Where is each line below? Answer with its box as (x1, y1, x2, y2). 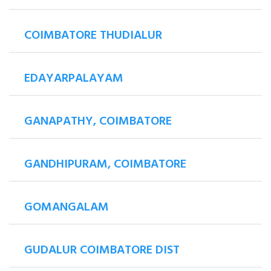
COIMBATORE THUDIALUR (24, 26, 162, 46)
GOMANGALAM (24, 198, 109, 218)
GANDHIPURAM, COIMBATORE (24, 155, 186, 175)
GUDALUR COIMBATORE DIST (24, 241, 180, 261)
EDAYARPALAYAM (24, 69, 123, 89)
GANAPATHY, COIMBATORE (24, 112, 172, 132)
